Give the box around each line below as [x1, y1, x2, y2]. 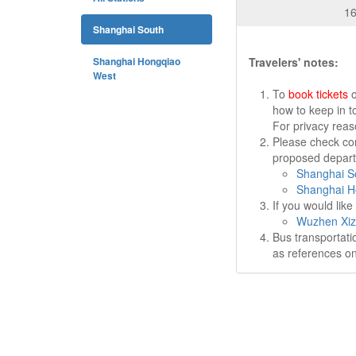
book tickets [288, 86, 348, 102]
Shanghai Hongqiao [93, 54, 180, 68]
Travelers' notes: [249, 54, 339, 70]
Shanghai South [93, 22, 164, 37]
